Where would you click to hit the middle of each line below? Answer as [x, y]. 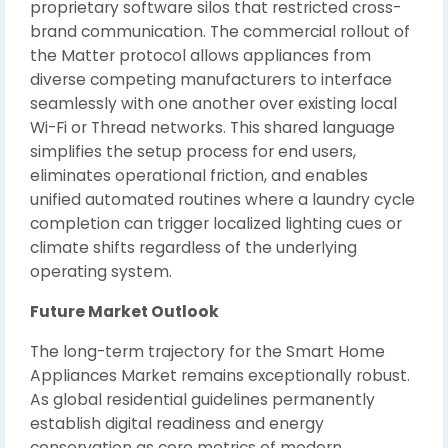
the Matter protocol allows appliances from [200, 55]
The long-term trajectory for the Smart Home [207, 351]
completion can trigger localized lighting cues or [216, 223]
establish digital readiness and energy [177, 423]
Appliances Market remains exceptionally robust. [220, 375]
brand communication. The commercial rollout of [220, 31]
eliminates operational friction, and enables [199, 175]
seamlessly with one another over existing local [213, 103]
